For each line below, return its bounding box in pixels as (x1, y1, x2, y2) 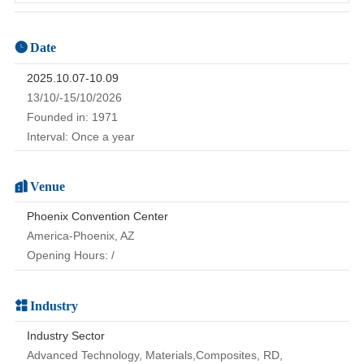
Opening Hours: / (26, 249, 115, 262)
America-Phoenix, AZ (26, 229, 135, 243)
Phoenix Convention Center (26, 210, 168, 223)
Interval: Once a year (26, 129, 135, 143)
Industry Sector (26, 328, 105, 342)
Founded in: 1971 (26, 110, 118, 123)
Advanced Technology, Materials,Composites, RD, (26, 348, 283, 362)
